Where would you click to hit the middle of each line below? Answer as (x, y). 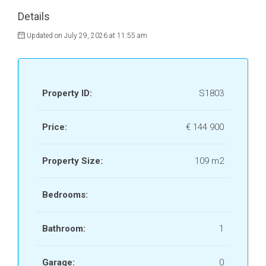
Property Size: (72, 161)
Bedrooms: (65, 195)
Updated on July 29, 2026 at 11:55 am (87, 36)
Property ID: (67, 93)
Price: (55, 127)
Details (34, 16)
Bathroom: (64, 229)
